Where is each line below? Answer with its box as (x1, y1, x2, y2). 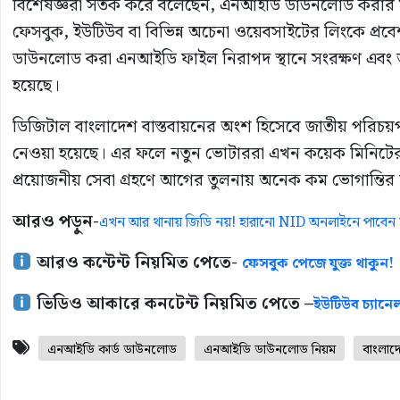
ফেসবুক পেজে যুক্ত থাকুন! (241, 252, 394, 275)
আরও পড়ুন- (12, 207, 99, 236)
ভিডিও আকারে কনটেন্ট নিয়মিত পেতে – (31, 289, 313, 318)
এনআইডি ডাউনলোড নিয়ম (204, 338, 336, 361)
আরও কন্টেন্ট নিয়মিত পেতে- (31, 248, 242, 277)
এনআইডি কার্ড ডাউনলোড (47, 338, 177, 361)
